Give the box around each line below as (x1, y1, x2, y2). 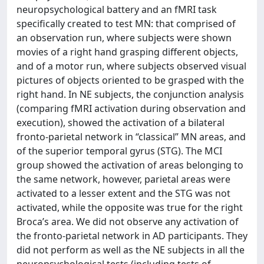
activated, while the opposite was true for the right (16, 201, 243, 214)
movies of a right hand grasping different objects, (16, 45, 238, 58)
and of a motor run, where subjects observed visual (16, 60, 246, 72)
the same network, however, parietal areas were (16, 173, 230, 186)
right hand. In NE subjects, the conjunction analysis (16, 88, 244, 101)
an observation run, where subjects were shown (16, 31, 232, 44)
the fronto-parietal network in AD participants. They (16, 229, 247, 242)
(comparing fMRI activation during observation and (16, 102, 246, 115)
